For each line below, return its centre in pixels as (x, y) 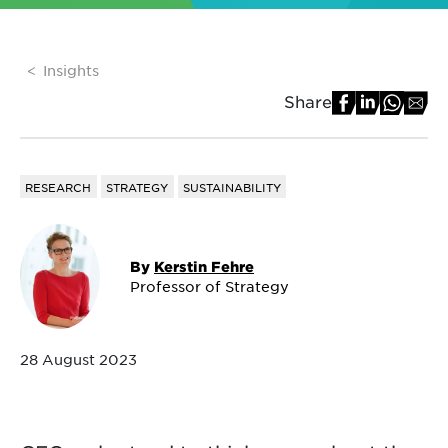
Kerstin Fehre (204, 266)
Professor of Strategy (209, 286)
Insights (71, 69)
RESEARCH (58, 186)
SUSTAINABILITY (231, 186)
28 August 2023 (78, 358)
